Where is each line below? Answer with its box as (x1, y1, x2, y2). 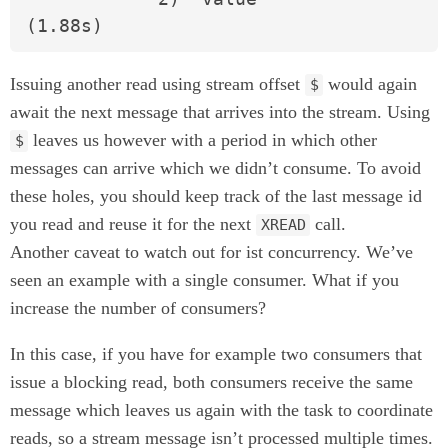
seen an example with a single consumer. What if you (10, 269, 399, 290)
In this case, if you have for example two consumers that (10, 343, 422, 364)
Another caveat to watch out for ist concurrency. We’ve (10, 241, 413, 262)
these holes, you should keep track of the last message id (10, 185, 422, 206)
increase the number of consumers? (10, 297, 266, 318)
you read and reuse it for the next (10, 213, 256, 234)
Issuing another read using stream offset (10, 73, 305, 94)
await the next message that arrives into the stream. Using (10, 101, 430, 122)
